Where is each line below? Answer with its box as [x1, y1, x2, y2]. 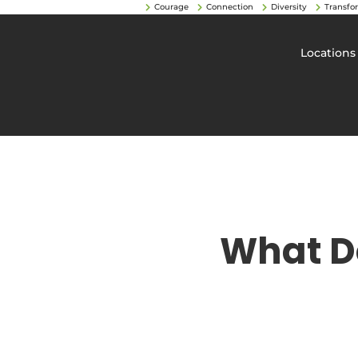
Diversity [271, 2, 307, 12]
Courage [154, 2, 189, 12]
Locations [300, 46, 356, 60]
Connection [206, 2, 253, 12]
